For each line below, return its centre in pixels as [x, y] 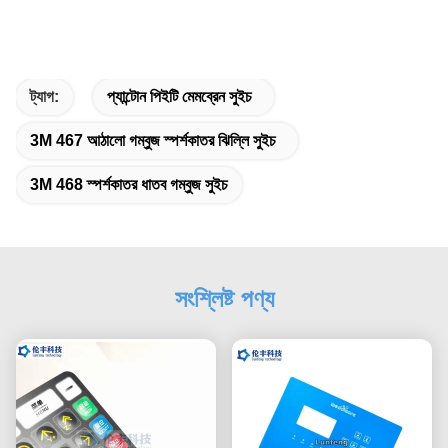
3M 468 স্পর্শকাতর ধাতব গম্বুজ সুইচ [129, 184]
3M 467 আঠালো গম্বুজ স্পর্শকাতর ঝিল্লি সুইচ [153, 140]
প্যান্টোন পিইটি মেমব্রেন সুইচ [179, 96]
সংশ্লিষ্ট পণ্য [224, 298]
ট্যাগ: [44, 96]
